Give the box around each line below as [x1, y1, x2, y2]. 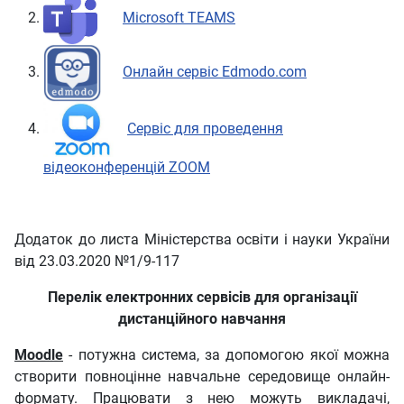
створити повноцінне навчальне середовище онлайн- [14, 368, 390, 386]
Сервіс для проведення [127, 119, 283, 137]
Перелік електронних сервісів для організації [47, 289, 357, 307]
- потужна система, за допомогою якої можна [63, 346, 390, 364]
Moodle [14, 346, 63, 364]
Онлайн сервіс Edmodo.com [123, 63, 307, 80]
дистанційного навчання [118, 310, 286, 328]
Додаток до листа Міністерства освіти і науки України [14, 231, 390, 249]
